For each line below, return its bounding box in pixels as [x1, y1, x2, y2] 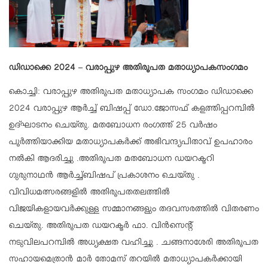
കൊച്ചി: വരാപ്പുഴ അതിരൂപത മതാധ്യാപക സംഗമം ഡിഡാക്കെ [9, 87, 253, 99]
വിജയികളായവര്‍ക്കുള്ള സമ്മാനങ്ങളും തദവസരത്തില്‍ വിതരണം [9, 204, 259, 217]
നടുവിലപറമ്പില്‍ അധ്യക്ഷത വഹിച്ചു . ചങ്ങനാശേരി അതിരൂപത [9, 237, 258, 250]
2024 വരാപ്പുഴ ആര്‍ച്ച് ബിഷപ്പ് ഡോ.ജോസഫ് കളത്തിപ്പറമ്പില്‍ [9, 103, 255, 116]
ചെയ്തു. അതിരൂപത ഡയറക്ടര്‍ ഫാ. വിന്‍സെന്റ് [9, 221, 193, 233]
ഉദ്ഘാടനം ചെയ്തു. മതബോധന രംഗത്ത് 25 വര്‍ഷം [9, 120, 217, 133]
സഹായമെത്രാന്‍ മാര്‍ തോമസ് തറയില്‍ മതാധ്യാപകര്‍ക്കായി [9, 254, 242, 267]
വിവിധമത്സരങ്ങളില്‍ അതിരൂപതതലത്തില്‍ [9, 187, 170, 200]
